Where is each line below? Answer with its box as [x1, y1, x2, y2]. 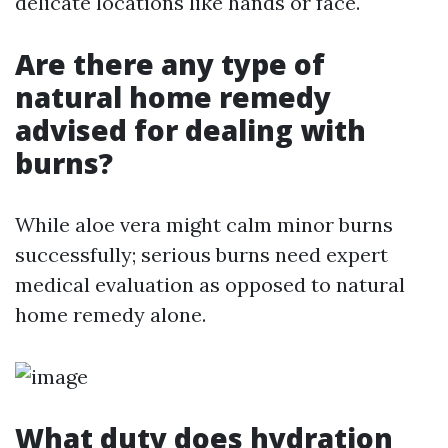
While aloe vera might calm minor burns [15, 212, 393, 238]
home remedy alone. [15, 302, 206, 328]
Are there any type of [15, 45, 325, 84]
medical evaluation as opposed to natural [15, 272, 405, 298]
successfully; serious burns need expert [15, 242, 388, 268]
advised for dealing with [15, 111, 366, 150]
